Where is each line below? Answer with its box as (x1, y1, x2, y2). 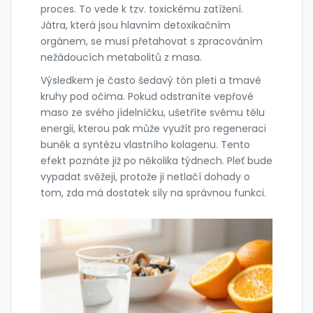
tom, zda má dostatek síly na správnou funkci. (41, 185, 266, 200)
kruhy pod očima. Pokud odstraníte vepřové (41, 89, 254, 103)
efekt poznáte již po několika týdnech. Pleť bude (41, 153, 272, 168)
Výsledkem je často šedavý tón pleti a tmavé (41, 73, 261, 87)
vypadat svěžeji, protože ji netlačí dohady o (41, 169, 250, 184)
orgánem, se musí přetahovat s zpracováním (41, 34, 263, 48)
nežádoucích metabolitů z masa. (41, 50, 202, 64)
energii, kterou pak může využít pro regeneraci (41, 121, 266, 136)
